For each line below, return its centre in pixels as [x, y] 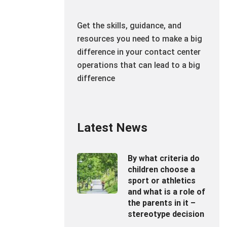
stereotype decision [166, 214]
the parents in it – [162, 203]
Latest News [112, 128]
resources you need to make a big [140, 39]
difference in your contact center [139, 52]
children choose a [161, 169]
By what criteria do [164, 158]
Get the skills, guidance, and [129, 26]
